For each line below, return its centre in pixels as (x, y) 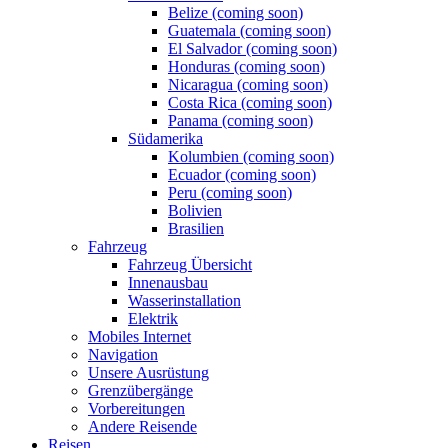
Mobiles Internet (139, 336)
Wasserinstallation (184, 300)
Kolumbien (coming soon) (251, 156)
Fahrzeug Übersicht (190, 264)
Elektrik (153, 318)
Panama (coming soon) (240, 120)
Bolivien (195, 210)
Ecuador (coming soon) (242, 174)
